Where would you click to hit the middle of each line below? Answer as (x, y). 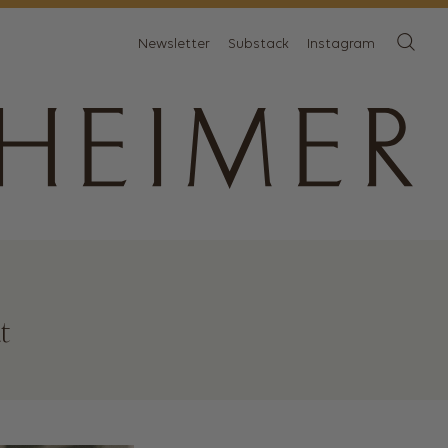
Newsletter (173, 44)
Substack (258, 44)
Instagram (340, 44)
